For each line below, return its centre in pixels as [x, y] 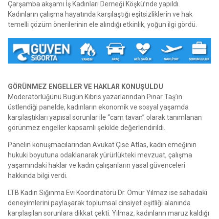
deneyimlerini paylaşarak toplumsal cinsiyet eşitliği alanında [99, 203]
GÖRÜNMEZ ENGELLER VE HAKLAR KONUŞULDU [86, 86]
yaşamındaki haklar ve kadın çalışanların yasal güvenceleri [97, 165]
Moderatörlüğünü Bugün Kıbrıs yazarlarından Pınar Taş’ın [95, 97]
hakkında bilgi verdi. [38, 175]
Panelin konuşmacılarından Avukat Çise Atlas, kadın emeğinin [102, 144]
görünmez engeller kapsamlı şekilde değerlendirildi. [87, 127]
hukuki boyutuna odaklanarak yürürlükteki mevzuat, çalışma [100, 155]
